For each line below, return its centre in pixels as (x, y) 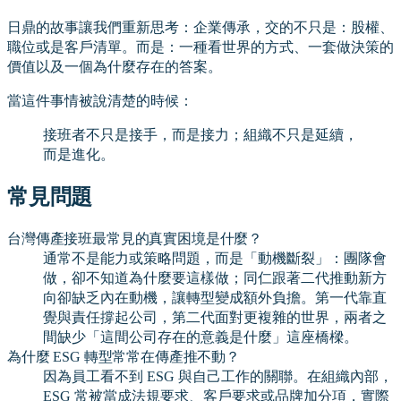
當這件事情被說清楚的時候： (100, 100)
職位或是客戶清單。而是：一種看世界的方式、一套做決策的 (200, 47)
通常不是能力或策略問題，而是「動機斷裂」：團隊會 (215, 258)
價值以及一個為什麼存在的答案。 (115, 66)
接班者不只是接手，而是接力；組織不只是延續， (200, 134)
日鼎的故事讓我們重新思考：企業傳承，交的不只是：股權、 (200, 27)
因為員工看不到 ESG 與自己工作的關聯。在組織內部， (218, 376)
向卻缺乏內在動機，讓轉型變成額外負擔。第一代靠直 (215, 297)
